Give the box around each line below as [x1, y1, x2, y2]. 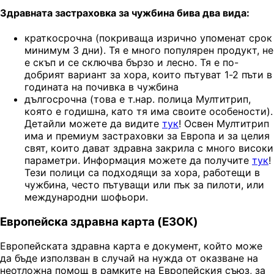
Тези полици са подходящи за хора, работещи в [24, 166, 260, 179]
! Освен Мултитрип [179, 117, 269, 130]
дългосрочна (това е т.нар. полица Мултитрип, [24, 93, 251, 106]
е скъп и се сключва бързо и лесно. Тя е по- [24, 56, 239, 69]
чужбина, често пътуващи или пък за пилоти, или [24, 179, 264, 191]
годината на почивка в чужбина [24, 81, 179, 94]
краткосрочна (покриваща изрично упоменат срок [24, 32, 272, 45]
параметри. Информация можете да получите [24, 154, 252, 167]
